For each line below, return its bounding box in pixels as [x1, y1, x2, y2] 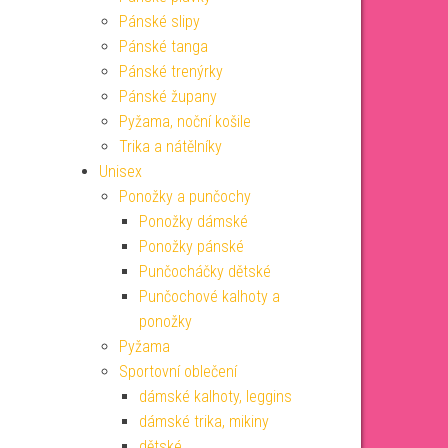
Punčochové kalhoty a [138, 287, 280, 306]
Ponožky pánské [138, 237, 244, 256]
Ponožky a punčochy [118, 187, 251, 206]
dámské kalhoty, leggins [138, 387, 292, 406]
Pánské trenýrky [118, 62, 223, 81]
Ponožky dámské [138, 212, 248, 231]
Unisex [98, 162, 142, 181]
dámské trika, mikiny [138, 412, 269, 431]
